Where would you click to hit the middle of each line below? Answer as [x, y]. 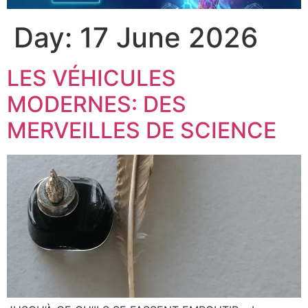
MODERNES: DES [97, 104]
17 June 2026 [169, 38]
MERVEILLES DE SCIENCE [142, 131]
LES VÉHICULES [91, 78]
